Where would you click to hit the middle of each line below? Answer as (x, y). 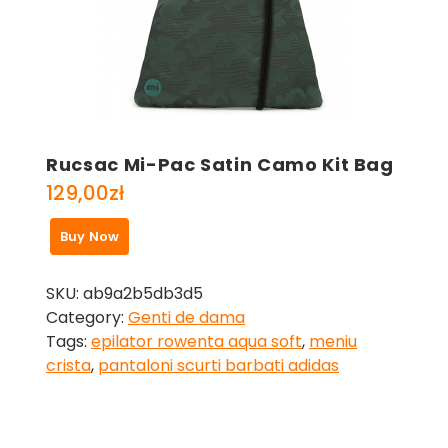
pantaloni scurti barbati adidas (218, 365)
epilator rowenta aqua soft (196, 341)
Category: (87, 317)
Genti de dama (186, 317)
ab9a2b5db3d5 (143, 293)
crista (68, 365)
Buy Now (89, 236)
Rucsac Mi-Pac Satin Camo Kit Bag (220, 164)
